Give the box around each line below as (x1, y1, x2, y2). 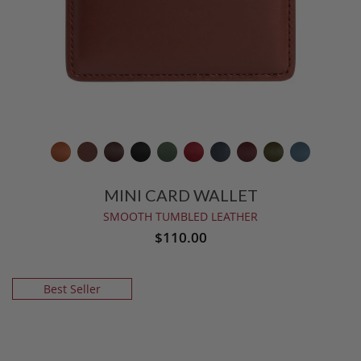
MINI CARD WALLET (103, 185, 258, 205)
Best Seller (43, 281, 101, 297)
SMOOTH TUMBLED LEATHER (103, 209, 258, 224)
